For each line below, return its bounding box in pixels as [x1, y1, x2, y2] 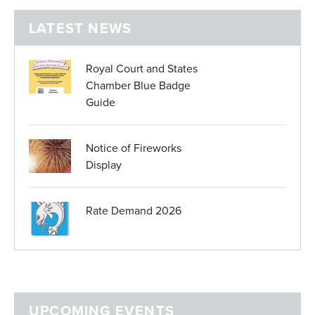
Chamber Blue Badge [86, 77, 191, 94]
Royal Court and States [86, 60, 198, 77]
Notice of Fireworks [86, 140, 181, 156]
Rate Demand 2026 [86, 202, 181, 219]
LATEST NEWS [29, 18, 132, 39]
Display [86, 157, 122, 173]
